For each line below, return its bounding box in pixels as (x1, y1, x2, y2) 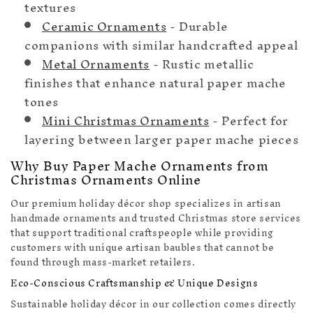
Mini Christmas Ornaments (42, 106, 210, 134)
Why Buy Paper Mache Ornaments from (10, 151, 269, 180)
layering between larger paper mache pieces (24, 125, 299, 153)
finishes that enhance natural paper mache (24, 68, 286, 96)
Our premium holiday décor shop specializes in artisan (10, 193, 282, 215)
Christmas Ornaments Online (10, 165, 201, 194)
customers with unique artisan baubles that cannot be (10, 237, 275, 259)
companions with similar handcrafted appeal (24, 31, 298, 59)
